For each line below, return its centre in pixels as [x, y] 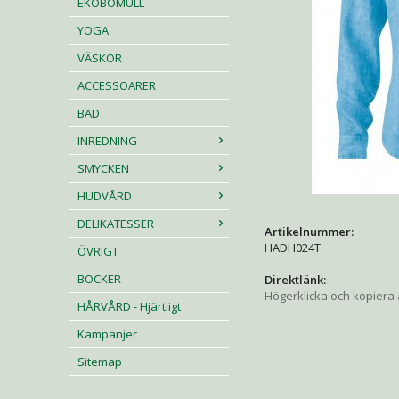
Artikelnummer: [309, 232]
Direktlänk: [295, 280]
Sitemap [100, 362]
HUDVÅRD [105, 196]
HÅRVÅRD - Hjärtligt [129, 306]
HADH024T [293, 248]
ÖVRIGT [98, 251]
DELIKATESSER [116, 224]
